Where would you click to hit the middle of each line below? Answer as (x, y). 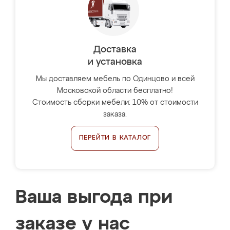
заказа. (115, 114)
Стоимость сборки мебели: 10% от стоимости (115, 103)
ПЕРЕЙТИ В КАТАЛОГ (115, 138)
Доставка (115, 50)
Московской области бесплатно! (115, 91)
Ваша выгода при (94, 198)
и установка (115, 62)
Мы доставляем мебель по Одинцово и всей (115, 79)
